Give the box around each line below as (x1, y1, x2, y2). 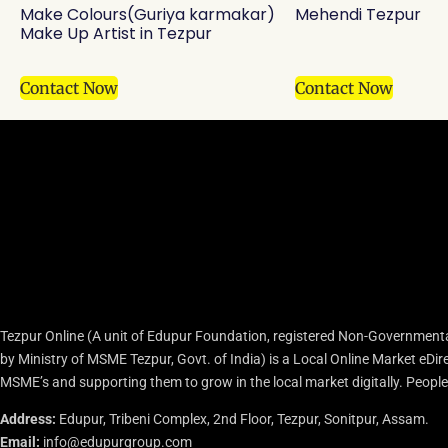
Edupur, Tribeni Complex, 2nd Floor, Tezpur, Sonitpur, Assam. (56, 411, 429, 428)
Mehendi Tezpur (295, 3, 421, 26)
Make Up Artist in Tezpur (20, 22, 212, 45)
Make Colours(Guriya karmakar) (20, 3, 275, 26)
